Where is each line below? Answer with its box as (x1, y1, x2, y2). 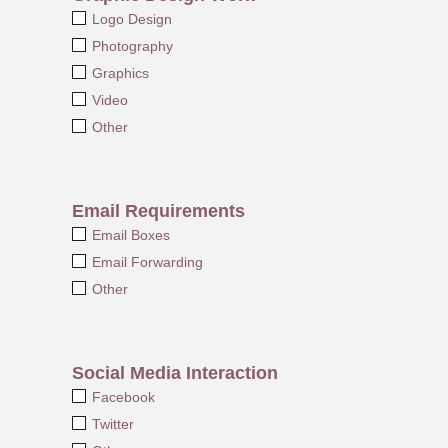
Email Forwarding (91, 253, 203, 270)
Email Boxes (91, 226, 170, 243)
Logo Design (91, 10, 172, 27)
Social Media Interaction (72, 362, 278, 383)
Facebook (91, 388, 155, 405)
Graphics (91, 64, 149, 81)
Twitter (91, 415, 134, 432)
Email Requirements (72, 200, 245, 221)
